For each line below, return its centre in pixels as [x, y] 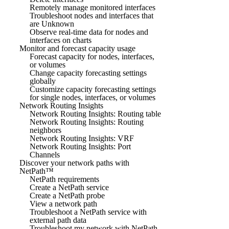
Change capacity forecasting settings [88, 73]
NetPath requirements [64, 179]
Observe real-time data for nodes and [89, 32]
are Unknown [52, 24]
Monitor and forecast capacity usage [77, 48]
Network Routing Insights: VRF [82, 138]
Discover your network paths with [74, 163]
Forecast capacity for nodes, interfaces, [92, 56]
